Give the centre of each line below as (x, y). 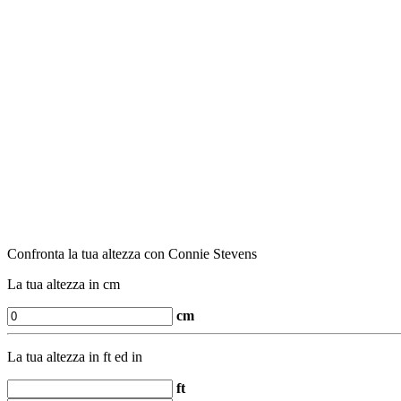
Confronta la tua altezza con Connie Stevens (132, 254)
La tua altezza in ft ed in (75, 357)
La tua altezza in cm (64, 285)
